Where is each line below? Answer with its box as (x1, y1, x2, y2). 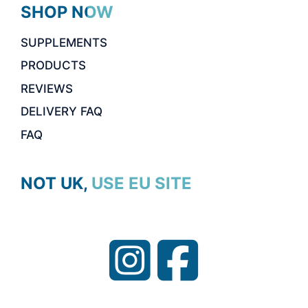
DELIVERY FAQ (21, 104, 102, 119)
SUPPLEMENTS (21, 35, 107, 49)
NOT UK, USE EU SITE (21, 173, 192, 193)
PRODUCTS (21, 58, 86, 73)
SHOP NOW (21, 2, 113, 23)
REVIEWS (21, 81, 73, 96)
